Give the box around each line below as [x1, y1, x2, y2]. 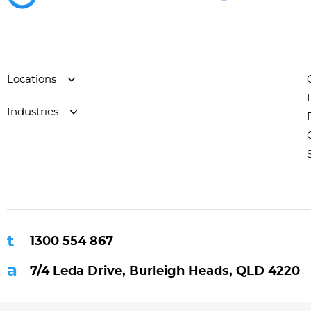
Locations [7, 74, 56, 85]
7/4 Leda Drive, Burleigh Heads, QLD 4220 [30, 265, 300, 278]
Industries [7, 106, 58, 117]
